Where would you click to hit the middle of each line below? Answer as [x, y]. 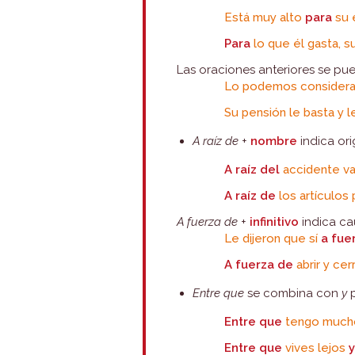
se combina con [293, 293]
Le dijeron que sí [273, 239]
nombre [276, 141]
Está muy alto [265, 17]
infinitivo [275, 222]
